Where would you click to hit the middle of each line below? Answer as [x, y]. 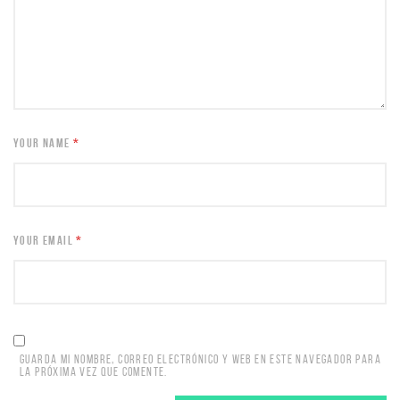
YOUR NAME [44, 143]
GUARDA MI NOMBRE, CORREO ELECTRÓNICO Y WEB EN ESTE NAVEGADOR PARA [200, 359]
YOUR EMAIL [45, 240]
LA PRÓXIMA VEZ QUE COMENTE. [94, 372]
